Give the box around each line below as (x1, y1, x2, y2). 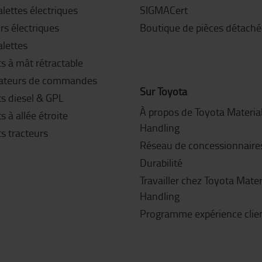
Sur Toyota (140, 84, 187, 98)
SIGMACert (140, 3, 188, 17)
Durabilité (140, 156, 182, 170)
